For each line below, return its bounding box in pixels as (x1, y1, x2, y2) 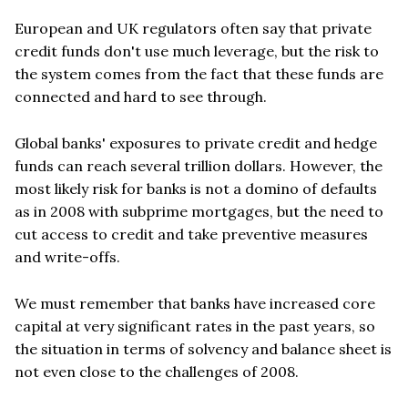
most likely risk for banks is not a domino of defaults (15, 178, 377, 198)
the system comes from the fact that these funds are (15, 64, 383, 83)
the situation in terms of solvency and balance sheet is (15, 339, 392, 358)
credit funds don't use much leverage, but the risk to (15, 41, 379, 60)
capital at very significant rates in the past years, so (15, 316, 375, 335)
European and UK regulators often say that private (15, 18, 372, 37)
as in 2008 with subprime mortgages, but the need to (15, 201, 383, 220)
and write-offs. (15, 247, 120, 266)
